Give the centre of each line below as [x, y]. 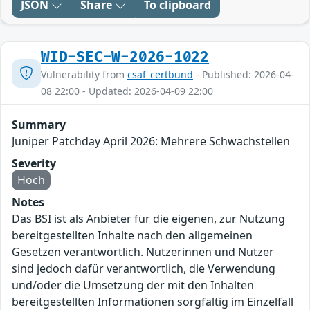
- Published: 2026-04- [244, 75]
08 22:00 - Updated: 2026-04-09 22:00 [127, 91]
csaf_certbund [160, 75]
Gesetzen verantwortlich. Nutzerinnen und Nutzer [143, 252]
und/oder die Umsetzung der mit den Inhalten [133, 285]
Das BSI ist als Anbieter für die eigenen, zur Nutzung [148, 219]
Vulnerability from [84, 75]
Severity [34, 164]
